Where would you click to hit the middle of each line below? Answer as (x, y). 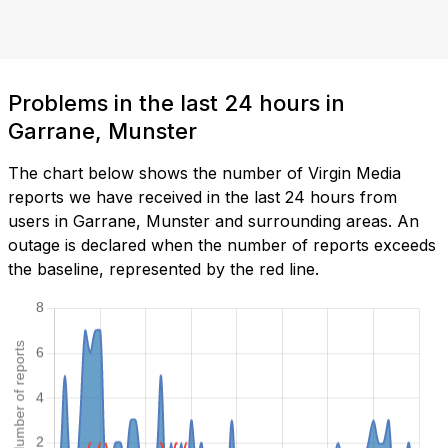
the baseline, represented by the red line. (163, 269)
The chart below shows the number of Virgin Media (204, 173)
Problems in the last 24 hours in (176, 103)
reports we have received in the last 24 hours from (202, 197)
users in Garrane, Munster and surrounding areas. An (213, 221)
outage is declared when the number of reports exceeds (222, 245)
